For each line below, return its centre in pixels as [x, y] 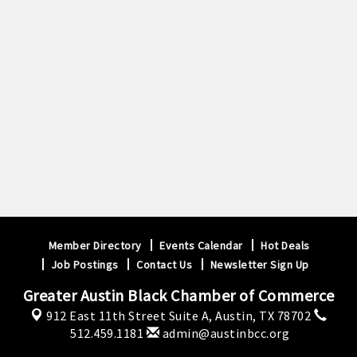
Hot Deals [285, 245]
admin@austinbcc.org [225, 333]
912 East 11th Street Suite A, [131, 315]
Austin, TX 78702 [263, 315]
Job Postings [84, 264]
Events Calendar [201, 245]
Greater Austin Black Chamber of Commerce [178, 295]
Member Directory [95, 245]
